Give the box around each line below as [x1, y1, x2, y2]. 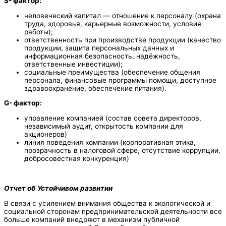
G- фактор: [4, 99, 42, 107]
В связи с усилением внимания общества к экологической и [4, 199, 210, 208]
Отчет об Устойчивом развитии [4, 184, 112, 193]
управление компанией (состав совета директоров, [24, 114, 201, 122]
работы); [24, 27, 53, 36]
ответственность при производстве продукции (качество [24, 35, 221, 44]
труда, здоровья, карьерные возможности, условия [24, 19, 201, 28]
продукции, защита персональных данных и [24, 43, 174, 52]
